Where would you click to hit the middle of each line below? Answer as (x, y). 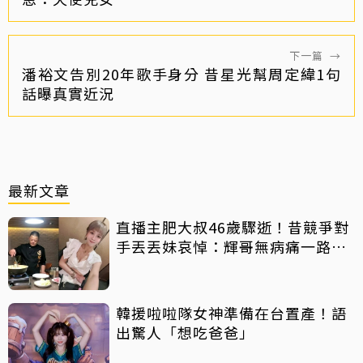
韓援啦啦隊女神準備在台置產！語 (231, 313)
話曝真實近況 (68, 94)
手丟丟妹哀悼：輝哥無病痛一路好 (231, 247)
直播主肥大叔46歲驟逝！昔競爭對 (233, 227)
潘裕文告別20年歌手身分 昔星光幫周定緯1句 (181, 74)
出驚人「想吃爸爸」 (185, 333)
